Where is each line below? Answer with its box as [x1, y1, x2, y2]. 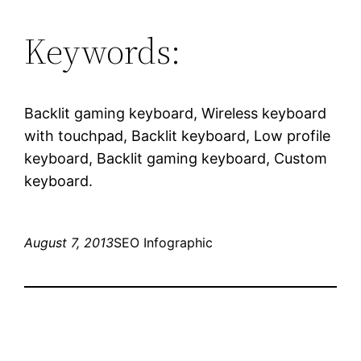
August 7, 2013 [24, 234, 114, 251]
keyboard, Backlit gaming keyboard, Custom [24, 149, 328, 167]
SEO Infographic [114, 234, 214, 251]
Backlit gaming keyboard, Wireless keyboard [24, 104, 327, 122]
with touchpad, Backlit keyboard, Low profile [24, 127, 331, 144]
